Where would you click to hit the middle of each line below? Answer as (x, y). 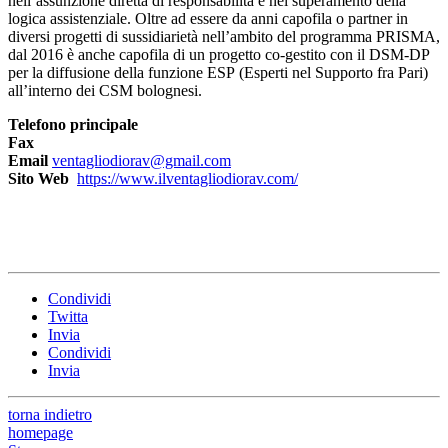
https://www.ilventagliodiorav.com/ (187, 178)
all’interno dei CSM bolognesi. (105, 90)
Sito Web (40, 178)
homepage (40, 432)
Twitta (68, 316)
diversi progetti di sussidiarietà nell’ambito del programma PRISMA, (224, 36)
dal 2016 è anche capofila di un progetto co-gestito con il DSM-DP (218, 54)
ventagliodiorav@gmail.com (141, 160)
